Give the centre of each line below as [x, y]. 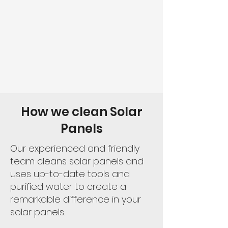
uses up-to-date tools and [70, 174]
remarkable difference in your [76, 199]
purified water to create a [68, 187]
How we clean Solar [81, 112]
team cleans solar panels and [77, 161]
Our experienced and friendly [75, 148]
